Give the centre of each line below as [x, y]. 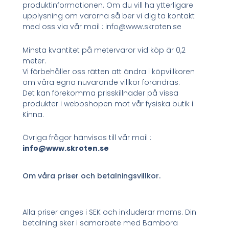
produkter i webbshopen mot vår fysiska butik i [108, 104]
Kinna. [33, 114]
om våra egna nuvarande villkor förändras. [101, 82]
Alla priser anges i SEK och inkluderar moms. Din [110, 212]
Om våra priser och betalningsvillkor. [92, 176]
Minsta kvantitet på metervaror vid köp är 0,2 [104, 50]
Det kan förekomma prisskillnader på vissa [101, 93]
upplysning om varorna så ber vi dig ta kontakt [109, 16]
